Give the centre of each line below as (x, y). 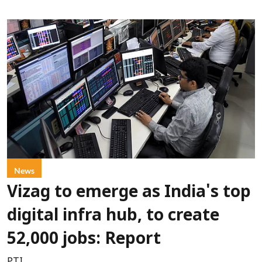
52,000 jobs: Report (84, 240)
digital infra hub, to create (113, 217)
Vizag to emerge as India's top (129, 193)
